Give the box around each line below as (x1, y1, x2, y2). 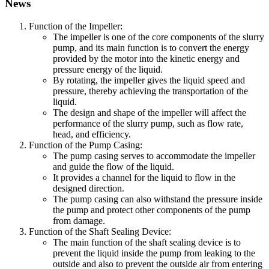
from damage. (53, 216, 105, 226)
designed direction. (53, 183, 124, 194)
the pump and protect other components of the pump (53, 205, 250, 216)
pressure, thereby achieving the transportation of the (53, 86, 248, 97)
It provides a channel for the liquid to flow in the (53, 172, 235, 183)
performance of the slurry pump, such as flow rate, (53, 118, 243, 129)
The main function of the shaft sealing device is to (53, 237, 241, 248)
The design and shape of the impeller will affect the (53, 107, 246, 118)
